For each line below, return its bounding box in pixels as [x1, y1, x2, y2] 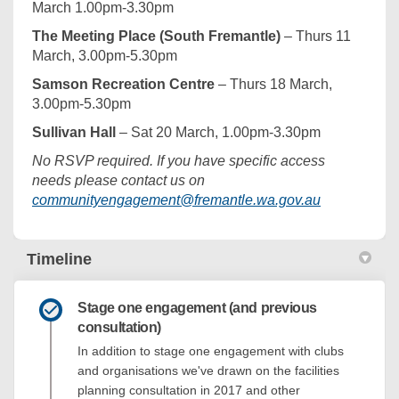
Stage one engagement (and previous [77, 300, 317, 316]
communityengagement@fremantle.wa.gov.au [32, 192, 321, 208]
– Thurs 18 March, [215, 77, 332, 93]
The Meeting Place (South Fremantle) [32, 28, 281, 45]
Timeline [27, 250, 92, 269]
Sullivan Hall [32, 125, 116, 141]
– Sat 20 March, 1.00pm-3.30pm [116, 125, 321, 141]
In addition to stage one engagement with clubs [77, 344, 344, 359]
